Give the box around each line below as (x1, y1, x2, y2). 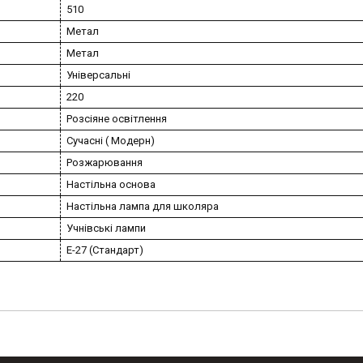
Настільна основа (66, 178, 156, 191)
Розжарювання (66, 156, 143, 169)
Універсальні (66, 69, 130, 82)
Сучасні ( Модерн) (66, 135, 155, 147)
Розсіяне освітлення (66, 113, 167, 126)
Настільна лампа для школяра (66, 200, 219, 213)
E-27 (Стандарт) (66, 244, 143, 257)
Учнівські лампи (66, 222, 146, 235)
